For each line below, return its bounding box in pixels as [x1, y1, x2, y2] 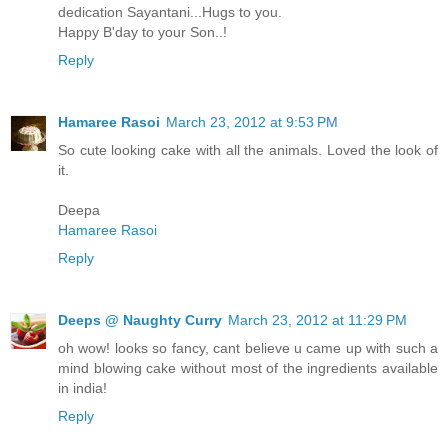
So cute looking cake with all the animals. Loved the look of [58, 141, 438, 158]
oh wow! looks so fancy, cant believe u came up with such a [58, 339, 438, 356]
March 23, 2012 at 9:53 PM [166, 113, 338, 130]
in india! [58, 379, 107, 396]
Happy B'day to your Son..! [58, 23, 227, 40]
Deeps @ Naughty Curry [58, 311, 222, 328]
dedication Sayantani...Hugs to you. [58, 3, 282, 20]
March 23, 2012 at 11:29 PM [228, 311, 407, 328]
